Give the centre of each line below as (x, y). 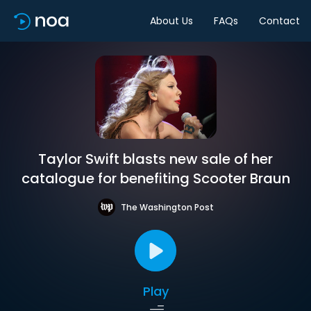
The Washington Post (167, 207)
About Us (171, 20)
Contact (279, 20)
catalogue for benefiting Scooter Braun (155, 178)
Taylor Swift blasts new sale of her (155, 159)
